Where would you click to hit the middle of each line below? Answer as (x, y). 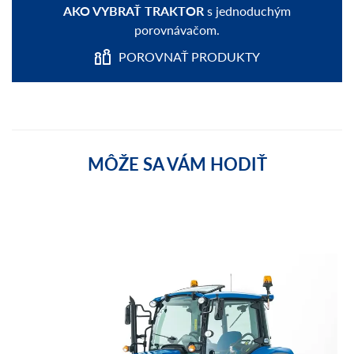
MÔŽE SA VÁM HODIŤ (177, 164)
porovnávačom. (177, 30)
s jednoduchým (247, 11)
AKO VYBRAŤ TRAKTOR (134, 11)
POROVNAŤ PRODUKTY (189, 57)
